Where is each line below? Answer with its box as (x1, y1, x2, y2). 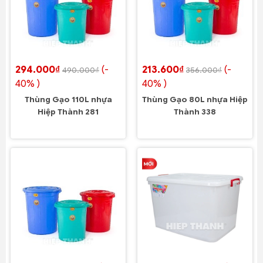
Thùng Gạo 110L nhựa (24, 95, 112, 104)
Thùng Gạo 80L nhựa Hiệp (142, 95, 248, 104)
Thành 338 (174, 107, 216, 117)
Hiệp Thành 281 (38, 107, 99, 117)
